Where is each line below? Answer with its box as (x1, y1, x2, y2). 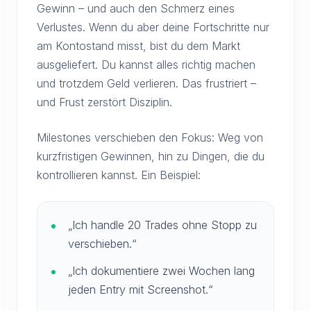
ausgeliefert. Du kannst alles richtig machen (37, 57, 255, 72)
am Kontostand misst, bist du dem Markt (37, 38, 240, 53)
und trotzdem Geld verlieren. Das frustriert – (37, 76, 256, 90)
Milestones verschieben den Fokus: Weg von (37, 130, 263, 144)
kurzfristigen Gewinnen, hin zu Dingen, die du (37, 149, 264, 163)
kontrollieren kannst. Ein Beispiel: (37, 167, 201, 182)
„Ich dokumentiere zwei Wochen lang (68, 263, 255, 278)
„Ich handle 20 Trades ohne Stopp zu (68, 217, 257, 232)
